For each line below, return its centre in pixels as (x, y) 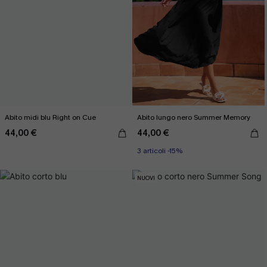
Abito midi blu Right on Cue (50, 117)
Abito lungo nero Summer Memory (194, 117)
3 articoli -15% (160, 151)
